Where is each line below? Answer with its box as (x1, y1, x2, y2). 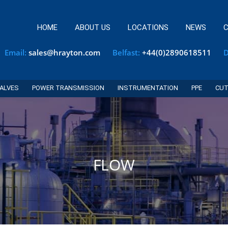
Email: (5, 47, 28, 58)
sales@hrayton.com (28, 47, 100, 58)
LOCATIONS (127, 23, 168, 32)
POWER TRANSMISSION (32, 84, 104, 92)
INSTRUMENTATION (117, 84, 178, 92)
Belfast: (110, 47, 142, 58)
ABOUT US (74, 23, 110, 32)
